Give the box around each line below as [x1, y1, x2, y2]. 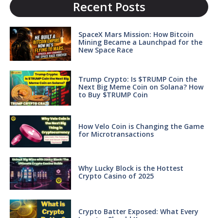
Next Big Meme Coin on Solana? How [78, 82, 203, 91]
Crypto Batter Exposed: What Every [78, 206, 199, 216]
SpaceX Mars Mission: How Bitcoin [78, 30, 194, 39]
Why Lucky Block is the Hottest [78, 163, 183, 173]
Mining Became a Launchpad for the [78, 37, 202, 47]
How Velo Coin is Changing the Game [78, 121, 204, 131]
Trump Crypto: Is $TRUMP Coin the [78, 74, 197, 84]
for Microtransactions [78, 129, 154, 139]
